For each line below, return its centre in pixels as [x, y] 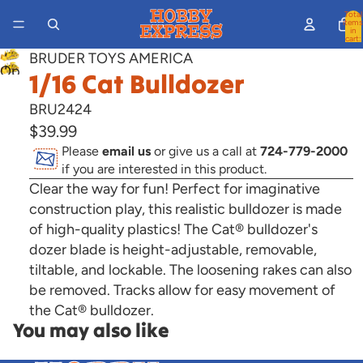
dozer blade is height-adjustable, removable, [173, 250]
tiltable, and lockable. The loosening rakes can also [190, 270]
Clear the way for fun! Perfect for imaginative [175, 189]
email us [126, 151]
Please [82, 151]
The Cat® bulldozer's [251, 229]
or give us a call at [205, 151]
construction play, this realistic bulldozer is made [186, 209]
